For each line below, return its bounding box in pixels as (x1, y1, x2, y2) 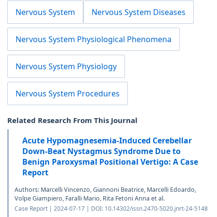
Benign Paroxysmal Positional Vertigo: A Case (22, 156, 198, 167)
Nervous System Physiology (15, 61, 117, 72)
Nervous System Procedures (15, 88, 120, 99)
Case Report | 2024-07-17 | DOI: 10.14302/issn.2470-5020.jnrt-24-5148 (15, 204, 208, 213)
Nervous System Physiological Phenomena (15, 33, 171, 45)
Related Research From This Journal (7, 115, 138, 125)
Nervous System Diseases (92, 6, 186, 17)
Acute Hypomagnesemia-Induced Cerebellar (22, 135, 192, 146)
